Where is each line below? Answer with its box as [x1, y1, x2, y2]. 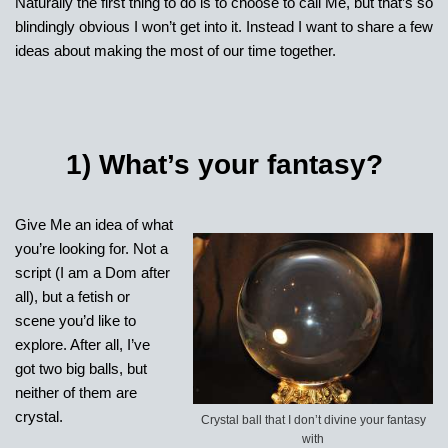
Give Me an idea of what [15, 216, 173, 234]
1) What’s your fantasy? [65, 149, 383, 181]
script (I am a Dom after [15, 264, 170, 282]
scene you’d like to [15, 312, 136, 330]
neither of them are [15, 384, 137, 402]
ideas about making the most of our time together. [15, 42, 336, 60]
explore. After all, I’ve [15, 336, 150, 354]
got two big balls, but [15, 360, 147, 378]
